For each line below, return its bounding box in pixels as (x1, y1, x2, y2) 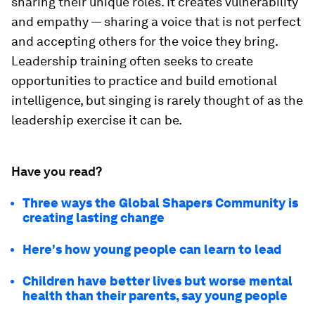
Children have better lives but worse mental (22, 274, 292, 288)
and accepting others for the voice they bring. (11, 34, 278, 49)
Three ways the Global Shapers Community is (22, 195, 298, 210)
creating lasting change (22, 210, 165, 225)
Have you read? (11, 164, 102, 179)
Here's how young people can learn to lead (22, 242, 281, 257)
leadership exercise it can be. (11, 112, 182, 127)
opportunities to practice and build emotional (11, 73, 277, 88)
